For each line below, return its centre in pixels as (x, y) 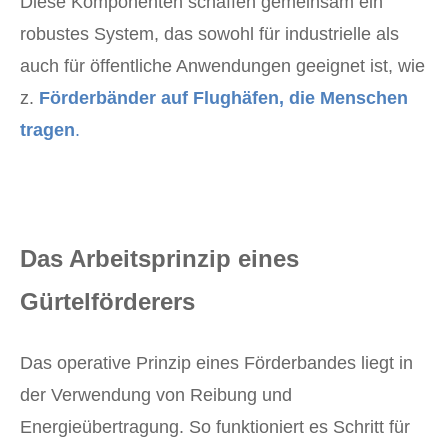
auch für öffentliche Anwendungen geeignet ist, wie (222, 66)
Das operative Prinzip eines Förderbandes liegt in (216, 363)
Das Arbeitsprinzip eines (159, 259)
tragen (47, 130)
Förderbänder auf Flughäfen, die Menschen (223, 98)
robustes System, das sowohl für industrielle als (209, 34)
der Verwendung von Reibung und (156, 395)
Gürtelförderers (107, 302)
